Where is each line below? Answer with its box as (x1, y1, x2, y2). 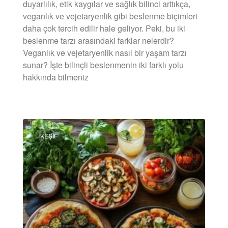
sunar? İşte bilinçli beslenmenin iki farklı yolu (23, 59, 184, 71)
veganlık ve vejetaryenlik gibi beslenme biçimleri (23, 10, 197, 22)
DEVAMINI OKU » (23, 99, 72, 108)
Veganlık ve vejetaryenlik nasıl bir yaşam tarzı (23, 46, 187, 59)
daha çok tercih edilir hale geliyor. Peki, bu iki (23, 22, 185, 34)
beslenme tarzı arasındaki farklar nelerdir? (23, 34, 174, 46)
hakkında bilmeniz (23, 71, 89, 83)
